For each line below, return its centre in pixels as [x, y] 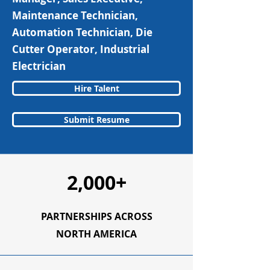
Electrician [39, 66]
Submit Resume [96, 120]
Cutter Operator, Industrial [81, 49]
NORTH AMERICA [96, 234]
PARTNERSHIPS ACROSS [96, 216]
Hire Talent [96, 88]
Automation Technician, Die [82, 32]
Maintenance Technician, [75, 15]
